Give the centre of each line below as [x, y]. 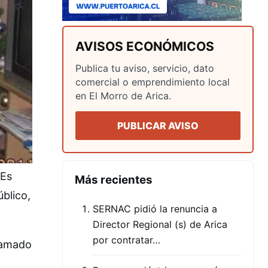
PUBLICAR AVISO [158, 126]
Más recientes [114, 180]
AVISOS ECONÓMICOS [145, 47]
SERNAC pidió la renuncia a [155, 209]
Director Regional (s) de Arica [160, 225]
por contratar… [127, 240]
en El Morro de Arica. [123, 96]
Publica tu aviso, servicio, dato [145, 68]
